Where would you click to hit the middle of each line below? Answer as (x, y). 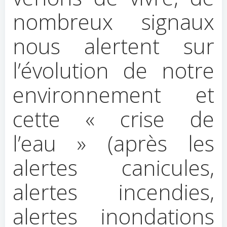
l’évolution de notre (113, 70)
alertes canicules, (113, 167)
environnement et (113, 94)
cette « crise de (113, 119)
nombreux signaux (113, 22)
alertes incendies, (113, 192)
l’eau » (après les (113, 143)
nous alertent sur (113, 46)
